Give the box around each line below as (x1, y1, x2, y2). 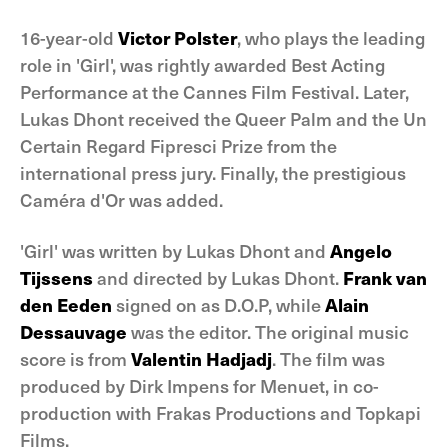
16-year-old (20, 25, 118, 50)
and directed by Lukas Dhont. (93, 265, 343, 290)
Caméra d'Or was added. (20, 187, 223, 212)
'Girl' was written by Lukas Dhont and (20, 238, 330, 263)
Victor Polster (118, 25, 237, 50)
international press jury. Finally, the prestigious (20, 160, 406, 185)
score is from (20, 346, 131, 371)
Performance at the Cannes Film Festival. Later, (20, 79, 409, 104)
